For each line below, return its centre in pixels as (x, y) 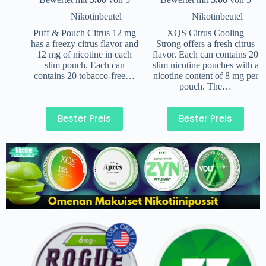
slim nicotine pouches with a (205, 65)
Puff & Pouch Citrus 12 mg (84, 33)
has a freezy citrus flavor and (84, 43)
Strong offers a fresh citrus (205, 43)
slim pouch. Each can (84, 65)
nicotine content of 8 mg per (205, 75)
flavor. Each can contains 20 (205, 54)
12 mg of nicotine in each (84, 54)
